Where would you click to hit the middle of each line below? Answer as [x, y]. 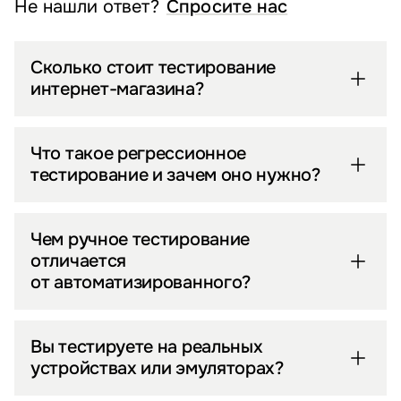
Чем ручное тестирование [141, 240]
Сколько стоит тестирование [154, 68]
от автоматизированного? [141, 283]
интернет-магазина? [117, 90]
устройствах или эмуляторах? [157, 369]
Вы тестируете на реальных [147, 347]
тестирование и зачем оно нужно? [175, 175]
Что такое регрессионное [139, 154]
